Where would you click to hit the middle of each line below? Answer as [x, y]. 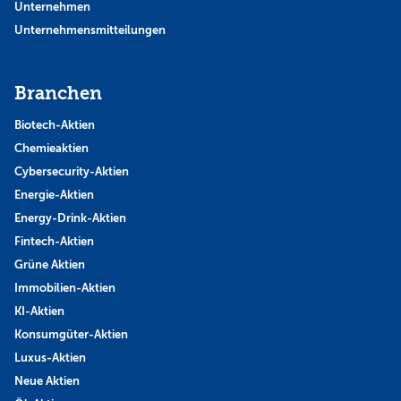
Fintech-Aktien [54, 242]
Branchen [58, 94]
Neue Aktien [47, 381]
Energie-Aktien [54, 195]
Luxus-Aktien [50, 358]
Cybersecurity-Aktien [72, 172]
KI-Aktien [39, 311]
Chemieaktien [51, 149]
